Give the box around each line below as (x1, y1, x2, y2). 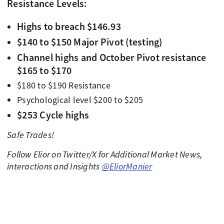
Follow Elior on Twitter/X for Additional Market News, (7, 148, 202, 160)
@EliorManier (101, 160, 152, 172)
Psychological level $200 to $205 (17, 94, 143, 106)
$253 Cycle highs (17, 108, 89, 121)
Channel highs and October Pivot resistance (17, 51, 206, 64)
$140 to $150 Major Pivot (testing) (17, 35, 162, 48)
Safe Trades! (7, 129, 54, 141)
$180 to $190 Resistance (17, 79, 110, 91)
